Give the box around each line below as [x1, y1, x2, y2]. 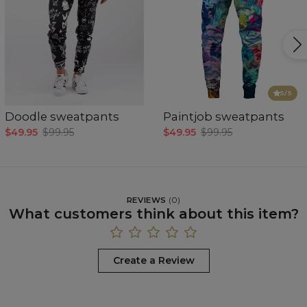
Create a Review [112, 254, 195, 267]
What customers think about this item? [8, 206, 299, 223]
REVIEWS [126, 195, 167, 205]
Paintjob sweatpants [163, 109, 284, 123]
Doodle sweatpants [5, 109, 119, 123]
